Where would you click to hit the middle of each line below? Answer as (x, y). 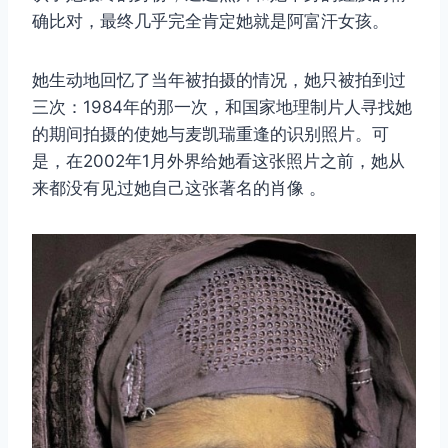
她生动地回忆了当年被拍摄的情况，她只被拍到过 (219, 79)
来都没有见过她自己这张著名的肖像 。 (179, 187)
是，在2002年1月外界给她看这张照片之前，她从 (218, 160)
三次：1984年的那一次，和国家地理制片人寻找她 (222, 106)
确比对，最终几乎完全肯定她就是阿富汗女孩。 (210, 20)
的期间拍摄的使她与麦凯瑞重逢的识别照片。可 (210, 133)
